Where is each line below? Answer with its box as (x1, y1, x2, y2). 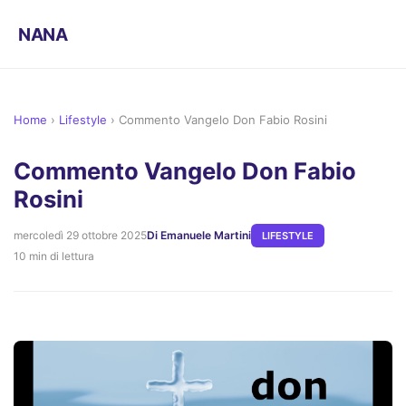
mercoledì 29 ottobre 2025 (14, 228, 147, 243)
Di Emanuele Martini (147, 228, 251, 243)
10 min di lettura (14, 249, 94, 264)
